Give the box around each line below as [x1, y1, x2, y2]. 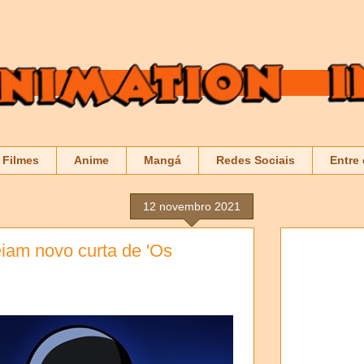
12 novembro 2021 [143, 199, 240, 213]
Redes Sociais [216, 154, 295, 167]
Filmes [2, 154, 39, 167]
